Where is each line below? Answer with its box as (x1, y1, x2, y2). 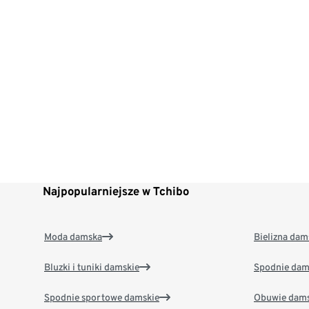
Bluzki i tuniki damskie (44, 261, 139, 273)
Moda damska (44, 231, 102, 243)
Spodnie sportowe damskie (44, 292, 159, 303)
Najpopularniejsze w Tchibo (43, 184, 189, 199)
